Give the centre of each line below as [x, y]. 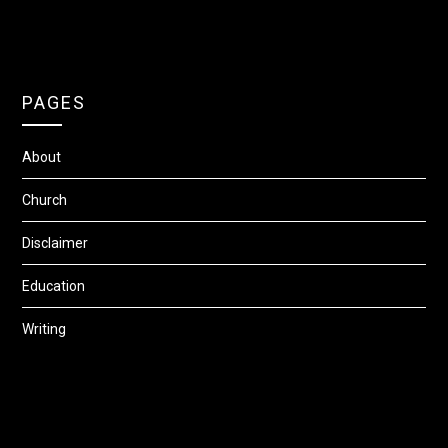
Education [54, 286]
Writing [44, 329]
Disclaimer [55, 243]
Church [45, 200]
